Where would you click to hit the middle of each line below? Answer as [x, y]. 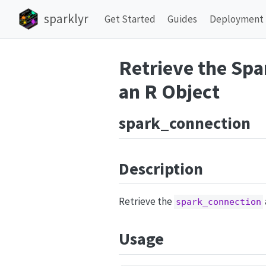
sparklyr [66, 19]
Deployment [236, 19]
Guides [183, 19]
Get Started [130, 19]
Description [161, 168]
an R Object [169, 91]
